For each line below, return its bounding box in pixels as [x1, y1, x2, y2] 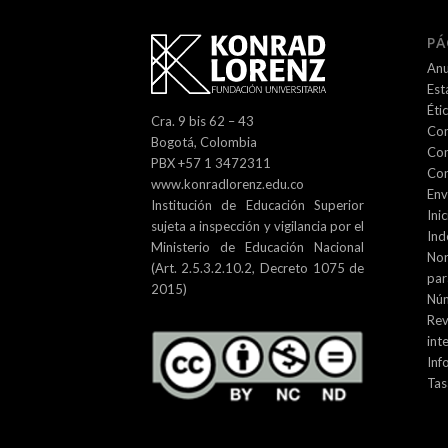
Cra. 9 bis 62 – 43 [150, 113, 254, 130]
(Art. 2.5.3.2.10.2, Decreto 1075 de [150, 260, 365, 277]
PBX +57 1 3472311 [150, 155, 271, 172]
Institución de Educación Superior [150, 197, 365, 214]
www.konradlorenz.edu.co [150, 176, 304, 193]
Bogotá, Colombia [150, 134, 257, 151]
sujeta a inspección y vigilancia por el [150, 218, 365, 235]
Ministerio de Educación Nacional [150, 239, 365, 256]
